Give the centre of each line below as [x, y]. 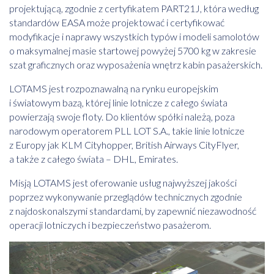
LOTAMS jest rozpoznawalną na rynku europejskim [114, 89]
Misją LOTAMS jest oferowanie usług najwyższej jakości [123, 183]
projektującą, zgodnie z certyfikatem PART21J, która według [134, 9]
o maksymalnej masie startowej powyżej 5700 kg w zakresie [133, 51]
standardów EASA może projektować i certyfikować [117, 23]
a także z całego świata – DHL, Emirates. [94, 159]
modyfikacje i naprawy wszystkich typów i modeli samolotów [134, 37]
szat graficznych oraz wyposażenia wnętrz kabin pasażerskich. [136, 65]
